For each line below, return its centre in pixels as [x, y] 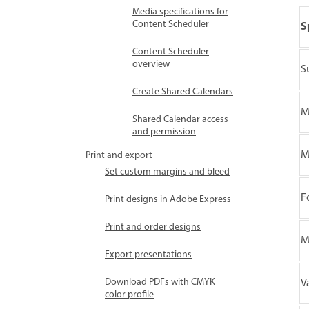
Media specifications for [180, 12]
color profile [129, 295]
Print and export [119, 156]
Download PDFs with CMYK [160, 282]
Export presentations [148, 255]
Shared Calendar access [180, 120]
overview [151, 64]
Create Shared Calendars [183, 92]
